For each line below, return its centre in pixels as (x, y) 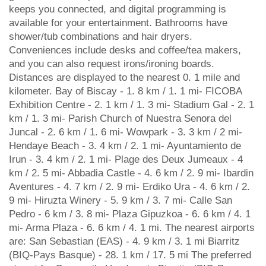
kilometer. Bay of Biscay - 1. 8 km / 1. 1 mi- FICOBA (125, 91)
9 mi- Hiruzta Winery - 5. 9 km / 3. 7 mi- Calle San (121, 200)
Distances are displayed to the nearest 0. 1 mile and (124, 77)
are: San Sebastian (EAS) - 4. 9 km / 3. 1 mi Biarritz (124, 241)
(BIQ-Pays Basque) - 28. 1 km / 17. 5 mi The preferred (130, 255)
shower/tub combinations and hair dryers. (101, 37)
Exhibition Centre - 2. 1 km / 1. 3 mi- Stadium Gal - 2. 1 (132, 105)
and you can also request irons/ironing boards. (112, 64)
